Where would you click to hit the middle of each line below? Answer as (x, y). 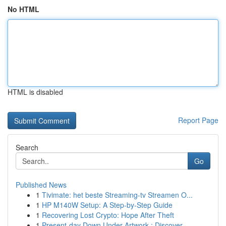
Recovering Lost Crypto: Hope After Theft (108, 215)
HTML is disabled (35, 92)
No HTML (23, 9)
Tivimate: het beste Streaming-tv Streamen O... (117, 195)
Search (27, 147)
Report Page (198, 120)
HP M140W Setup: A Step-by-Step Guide (107, 205)
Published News (41, 185)
